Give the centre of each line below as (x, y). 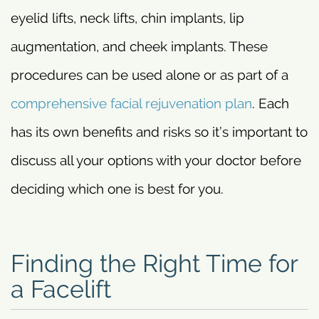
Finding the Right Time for (155, 263)
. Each (271, 103)
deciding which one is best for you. (117, 188)
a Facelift (61, 289)
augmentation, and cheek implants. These (139, 46)
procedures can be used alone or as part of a (150, 74)
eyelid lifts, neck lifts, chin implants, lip (127, 17)
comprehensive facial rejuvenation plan (131, 103)
